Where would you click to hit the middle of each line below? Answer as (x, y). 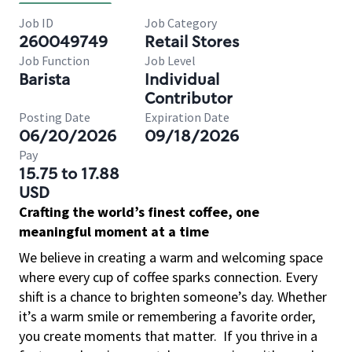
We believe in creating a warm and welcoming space (171, 257)
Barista (44, 79)
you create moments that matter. (118, 336)
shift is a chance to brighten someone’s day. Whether (173, 297)
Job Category (181, 23)
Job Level (170, 60)
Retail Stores (192, 42)
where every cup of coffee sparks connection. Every (168, 277)
